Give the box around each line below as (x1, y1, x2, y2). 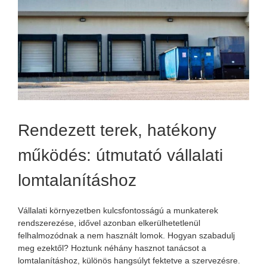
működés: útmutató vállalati (18, 145, 223, 164)
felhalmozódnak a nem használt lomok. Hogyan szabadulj (17, 230, 235, 240)
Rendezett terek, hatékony (18, 120, 216, 139)
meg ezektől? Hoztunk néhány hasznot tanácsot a (17, 243, 206, 253)
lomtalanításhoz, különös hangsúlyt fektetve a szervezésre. (17, 255, 240, 265)
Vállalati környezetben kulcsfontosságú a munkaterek (17, 205, 218, 215)
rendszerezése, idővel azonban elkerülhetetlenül (17, 218, 200, 228)
